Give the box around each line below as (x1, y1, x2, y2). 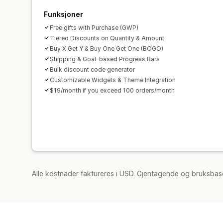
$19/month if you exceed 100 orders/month (50, 86, 175, 94)
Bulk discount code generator (50, 65, 135, 73)
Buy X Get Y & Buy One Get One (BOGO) (50, 44, 163, 52)
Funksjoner (44, 9, 83, 18)
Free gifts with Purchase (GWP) (50, 23, 138, 31)
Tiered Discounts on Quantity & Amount (50, 34, 164, 42)
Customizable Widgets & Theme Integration (50, 76, 176, 84)
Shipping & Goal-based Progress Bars (50, 55, 160, 63)
